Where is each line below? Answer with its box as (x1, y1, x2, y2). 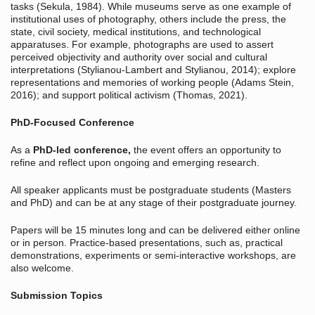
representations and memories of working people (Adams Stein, (11, 77, 294, 89)
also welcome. (11, 262, 74, 274)
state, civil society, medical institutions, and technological (11, 26, 261, 38)
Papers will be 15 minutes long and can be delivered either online (11, 224, 300, 236)
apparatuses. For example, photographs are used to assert (11, 39, 274, 51)
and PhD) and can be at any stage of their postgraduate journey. (11, 197, 297, 209)
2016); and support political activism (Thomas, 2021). (11, 89, 247, 101)
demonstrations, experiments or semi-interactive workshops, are (11, 250, 296, 262)
